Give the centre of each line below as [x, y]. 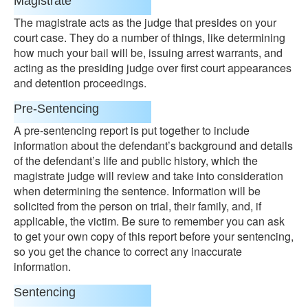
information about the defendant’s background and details [153, 145]
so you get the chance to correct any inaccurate [128, 251]
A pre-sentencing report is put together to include [132, 130]
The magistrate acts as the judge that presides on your [145, 22]
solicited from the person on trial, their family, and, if [137, 206]
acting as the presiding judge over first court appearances [153, 68]
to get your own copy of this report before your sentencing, [154, 236]
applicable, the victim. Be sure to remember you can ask [149, 221]
